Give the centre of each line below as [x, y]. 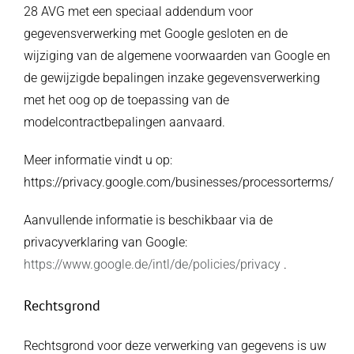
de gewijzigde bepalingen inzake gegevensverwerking [171, 78]
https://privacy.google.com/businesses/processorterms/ [178, 182]
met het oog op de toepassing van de [126, 100]
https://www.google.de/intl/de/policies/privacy [152, 264]
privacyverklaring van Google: [105, 242]
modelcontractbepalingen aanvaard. [124, 122]
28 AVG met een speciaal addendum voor [138, 11]
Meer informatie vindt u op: [98, 160]
